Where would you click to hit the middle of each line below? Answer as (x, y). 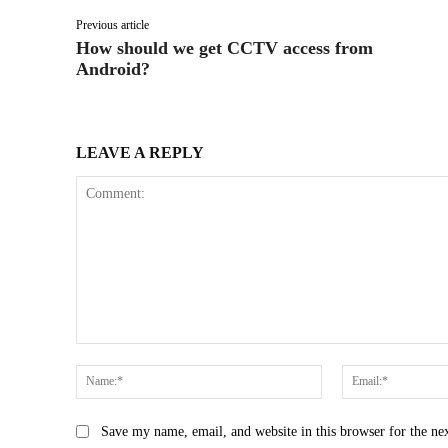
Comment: (108, 353)
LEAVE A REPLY (140, 152)
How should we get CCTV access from (224, 47)
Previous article (112, 24)
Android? (113, 68)
